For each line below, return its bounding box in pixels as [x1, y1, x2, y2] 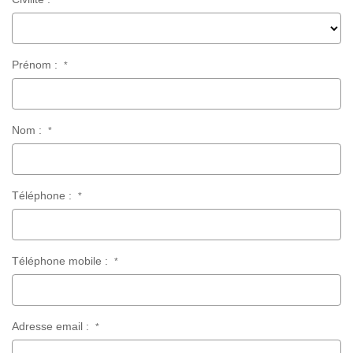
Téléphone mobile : [12, 255, 114, 268]
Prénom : [12, 58, 64, 72]
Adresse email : [12, 320, 95, 333]
